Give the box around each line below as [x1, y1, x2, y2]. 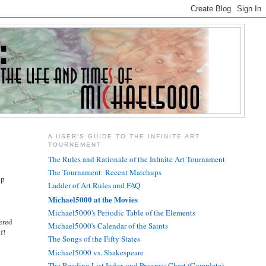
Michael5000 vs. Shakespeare [47, 246, 144, 258]
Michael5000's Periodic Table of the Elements [47, 207, 195, 218]
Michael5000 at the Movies [47, 193, 138, 205]
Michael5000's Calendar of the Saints [47, 220, 168, 232]
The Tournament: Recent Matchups [47, 167, 161, 178]
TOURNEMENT [47, 141, 102, 148]
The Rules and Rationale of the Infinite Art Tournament [47, 153, 225, 164]
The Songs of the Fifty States [47, 233, 140, 245]
